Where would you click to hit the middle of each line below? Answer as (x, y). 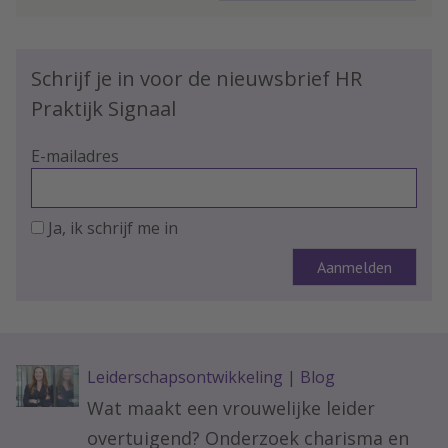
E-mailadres (75, 156)
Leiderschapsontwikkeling (184, 377)
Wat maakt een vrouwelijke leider (230, 408)
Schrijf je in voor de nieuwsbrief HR (196, 78)
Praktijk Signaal (103, 108)
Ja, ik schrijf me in (113, 228)
